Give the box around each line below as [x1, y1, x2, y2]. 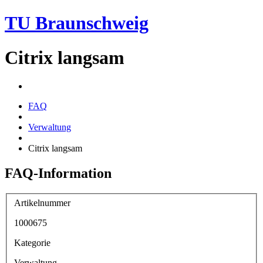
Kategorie [14, 237, 50, 248]
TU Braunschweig [5, 12, 149, 34]
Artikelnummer [14, 197, 70, 208]
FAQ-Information [5, 166, 112, 181]
